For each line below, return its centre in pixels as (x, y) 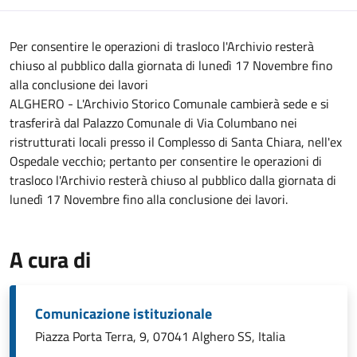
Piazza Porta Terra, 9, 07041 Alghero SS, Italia (160, 336)
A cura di (50, 259)
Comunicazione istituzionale (124, 314)
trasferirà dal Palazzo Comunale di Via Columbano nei (153, 123)
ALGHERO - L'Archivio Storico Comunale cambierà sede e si (169, 104)
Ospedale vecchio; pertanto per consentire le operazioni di (166, 161)
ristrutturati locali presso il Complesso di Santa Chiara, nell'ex (176, 142)
